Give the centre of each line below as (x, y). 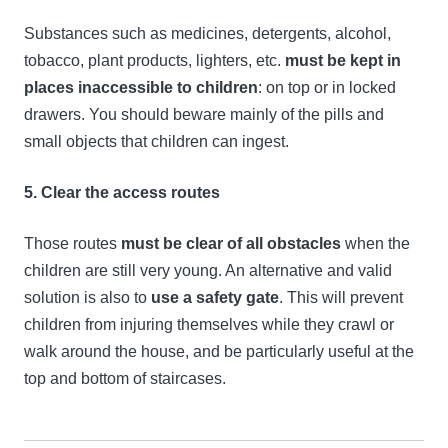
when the (375, 244)
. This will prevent (341, 298)
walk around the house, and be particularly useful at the (219, 352)
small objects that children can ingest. (156, 142)
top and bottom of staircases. (125, 379)
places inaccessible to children (141, 88)
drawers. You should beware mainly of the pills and (204, 115)
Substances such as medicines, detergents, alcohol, (207, 34)
